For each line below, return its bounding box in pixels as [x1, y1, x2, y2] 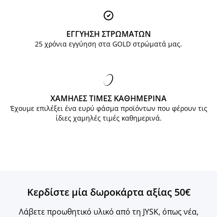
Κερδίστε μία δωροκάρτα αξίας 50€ [27, 186, 190, 199]
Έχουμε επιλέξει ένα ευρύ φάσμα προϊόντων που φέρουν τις [10, 104, 207, 113]
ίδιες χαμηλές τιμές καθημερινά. [55, 113, 162, 123]
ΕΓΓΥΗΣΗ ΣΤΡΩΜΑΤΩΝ [66, 29, 151, 40]
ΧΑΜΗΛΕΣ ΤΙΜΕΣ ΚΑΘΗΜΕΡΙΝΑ [50, 93, 167, 104]
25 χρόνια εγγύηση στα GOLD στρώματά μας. [35, 39, 182, 49]
